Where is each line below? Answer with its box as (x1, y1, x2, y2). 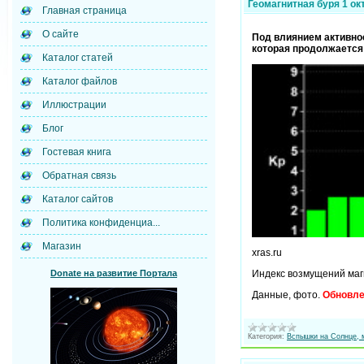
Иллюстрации (42, 99, 106, 110)
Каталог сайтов (42, 193, 113, 205)
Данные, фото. (252, 288, 323, 301)
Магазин (42, 240, 81, 252)
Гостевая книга (42, 146, 111, 158)
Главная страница (42, 5, 127, 16)
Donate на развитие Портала (50, 268, 177, 278)
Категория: (248, 331, 284, 340)
